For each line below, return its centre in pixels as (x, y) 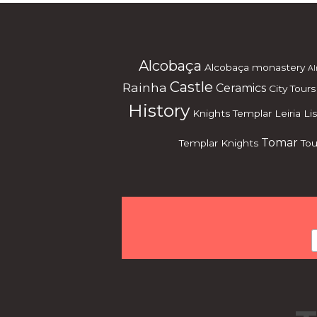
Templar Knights (219, 143)
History (159, 110)
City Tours (292, 88)
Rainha (144, 87)
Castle (191, 87)
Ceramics (241, 88)
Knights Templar (232, 113)
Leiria (288, 113)
